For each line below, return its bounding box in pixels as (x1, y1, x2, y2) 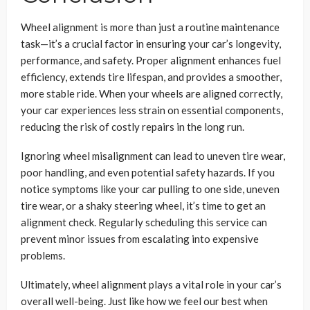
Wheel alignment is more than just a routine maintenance (21, 20, 280, 33)
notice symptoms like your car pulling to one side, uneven (21, 182, 280, 195)
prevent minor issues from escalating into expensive (21, 232, 259, 245)
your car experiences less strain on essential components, (21, 103, 283, 116)
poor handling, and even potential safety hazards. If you (21, 165, 275, 179)
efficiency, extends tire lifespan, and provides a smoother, (21, 70, 282, 83)
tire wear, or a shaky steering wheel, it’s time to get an (21, 199, 266, 212)
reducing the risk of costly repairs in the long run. (21, 120, 244, 133)
